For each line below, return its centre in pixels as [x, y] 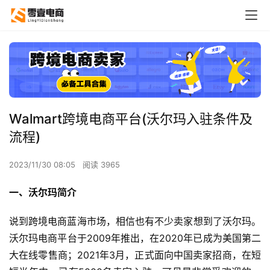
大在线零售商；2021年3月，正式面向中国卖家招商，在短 [135, 255]
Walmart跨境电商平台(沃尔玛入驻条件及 [131, 118]
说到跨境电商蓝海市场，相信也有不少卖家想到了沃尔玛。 [135, 221]
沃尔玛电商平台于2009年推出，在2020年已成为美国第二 [135, 238]
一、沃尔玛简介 [43, 192]
